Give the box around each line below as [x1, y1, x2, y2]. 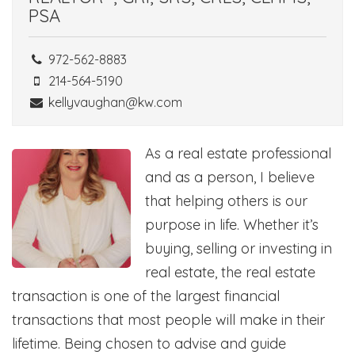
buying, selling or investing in [145, 239, 332, 258]
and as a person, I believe [145, 167, 315, 186]
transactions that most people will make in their [12, 310, 325, 329]
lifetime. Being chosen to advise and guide [12, 334, 286, 353]
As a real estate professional [145, 143, 331, 162]
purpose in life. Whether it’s [145, 215, 319, 234]
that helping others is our [145, 191, 307, 210]
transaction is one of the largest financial [12, 286, 280, 305]
